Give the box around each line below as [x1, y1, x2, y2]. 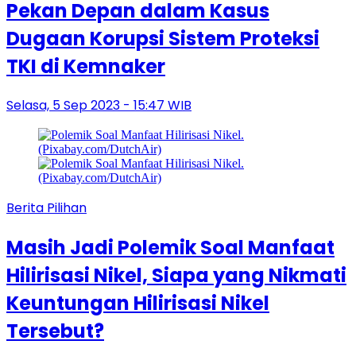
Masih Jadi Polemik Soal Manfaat [6, 234, 335, 261]
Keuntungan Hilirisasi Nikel [6, 290, 269, 317]
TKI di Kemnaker [6, 52, 165, 79]
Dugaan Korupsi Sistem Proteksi [6, 25, 319, 52]
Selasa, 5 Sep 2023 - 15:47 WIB [6, 96, 192, 115]
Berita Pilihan [6, 199, 87, 218]
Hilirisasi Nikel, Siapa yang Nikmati [6, 262, 346, 289]
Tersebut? [6, 318, 104, 345]
